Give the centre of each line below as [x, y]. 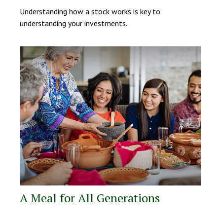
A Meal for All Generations [90, 198]
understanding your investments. [74, 23]
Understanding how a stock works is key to [90, 12]
